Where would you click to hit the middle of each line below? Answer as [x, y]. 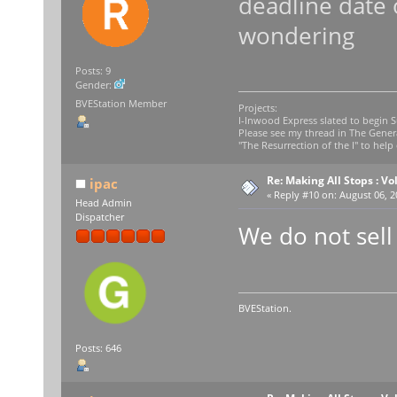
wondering [296, 35]
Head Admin [103, 202]
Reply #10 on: [305, 195]
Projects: [257, 108]
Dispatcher [99, 217]
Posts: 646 [98, 348]
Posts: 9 [93, 71]
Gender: [94, 86]
